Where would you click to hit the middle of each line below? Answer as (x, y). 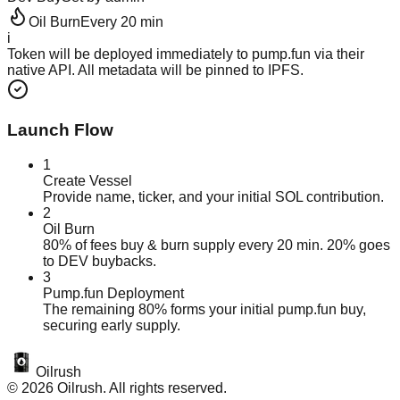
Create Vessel (87, 180)
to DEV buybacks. (100, 261)
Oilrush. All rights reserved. (140, 387)
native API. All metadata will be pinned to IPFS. (155, 71)
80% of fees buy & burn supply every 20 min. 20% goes (217, 245)
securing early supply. (112, 325)
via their (337, 54)
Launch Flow (60, 129)
